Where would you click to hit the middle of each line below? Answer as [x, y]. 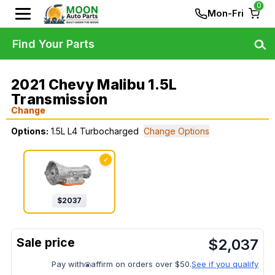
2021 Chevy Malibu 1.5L [94, 85]
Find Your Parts [53, 44]
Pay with [68, 264]
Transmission [60, 99]
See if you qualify [225, 264]
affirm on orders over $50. [141, 264]
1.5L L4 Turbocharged [95, 131]
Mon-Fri [226, 13]
